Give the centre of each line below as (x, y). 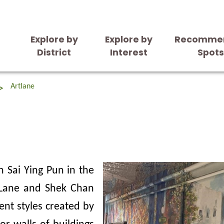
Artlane (22, 86)
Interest (129, 52)
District (54, 52)
